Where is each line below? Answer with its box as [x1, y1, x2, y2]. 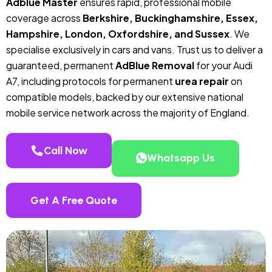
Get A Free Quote [30, 193, 117, 207]
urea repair [175, 74, 229, 87]
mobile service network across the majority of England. [6, 106, 250, 119]
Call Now [43, 143, 87, 157]
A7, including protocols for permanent [6, 74, 175, 87]
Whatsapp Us [146, 151, 215, 165]
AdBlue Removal [115, 58, 194, 72]
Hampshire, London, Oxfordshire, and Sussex [6, 27, 229, 40]
